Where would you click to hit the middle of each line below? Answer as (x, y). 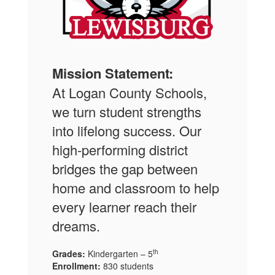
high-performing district (120, 150)
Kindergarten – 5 (119, 254)
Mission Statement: (113, 73)
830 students (127, 266)
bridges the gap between (125, 169)
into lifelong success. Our (127, 131)
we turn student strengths (127, 112)
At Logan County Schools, (130, 93)
